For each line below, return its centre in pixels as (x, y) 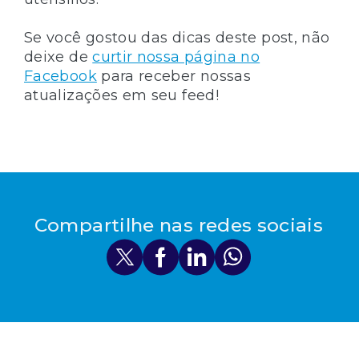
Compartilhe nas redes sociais (179, 225)
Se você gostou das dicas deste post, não (177, 37)
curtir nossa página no (176, 56)
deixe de (58, 56)
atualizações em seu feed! (121, 95)
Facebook (61, 76)
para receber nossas (174, 76)
